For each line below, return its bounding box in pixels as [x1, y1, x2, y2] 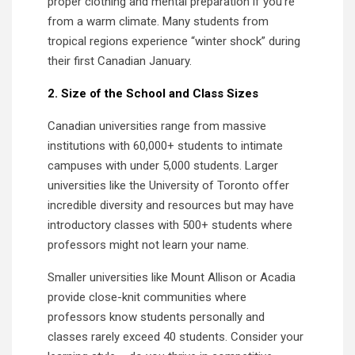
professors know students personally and [48, 309, 265, 324]
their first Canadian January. [48, 53, 192, 68]
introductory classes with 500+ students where [48, 217, 292, 232]
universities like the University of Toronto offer [48, 177, 289, 193]
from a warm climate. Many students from [48, 13, 269, 29]
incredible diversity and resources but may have [48, 197, 294, 212]
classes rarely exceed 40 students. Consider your [48, 329, 303, 344]
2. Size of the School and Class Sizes [48, 86, 258, 101]
